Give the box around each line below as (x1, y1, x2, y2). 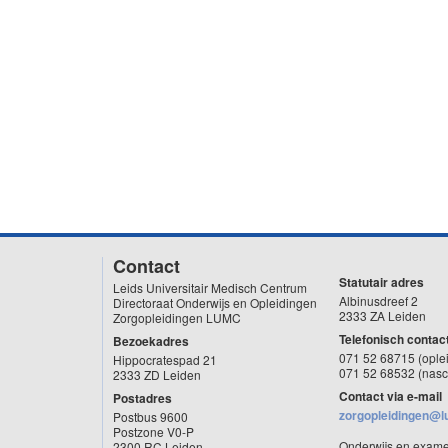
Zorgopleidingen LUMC (113, 309, 244, 326)
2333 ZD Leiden (113, 366, 201, 383)
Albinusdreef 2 (339, 292, 418, 309)
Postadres (113, 389, 172, 407)
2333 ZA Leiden (339, 307, 426, 324)
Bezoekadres (113, 332, 189, 350)
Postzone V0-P (113, 423, 194, 440)
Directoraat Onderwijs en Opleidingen (113, 294, 317, 311)
